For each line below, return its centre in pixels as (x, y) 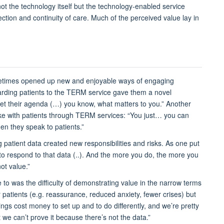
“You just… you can (158, 115)
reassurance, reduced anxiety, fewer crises (114, 194)
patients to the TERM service (66, 92)
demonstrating (96, 183)
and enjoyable (95, 81)
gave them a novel (142, 92)
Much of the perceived (126, 18)
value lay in (180, 18)
